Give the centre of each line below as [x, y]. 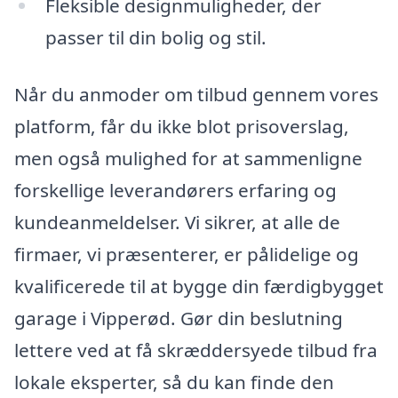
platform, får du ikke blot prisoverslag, [182, 126]
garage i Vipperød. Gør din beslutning [179, 318]
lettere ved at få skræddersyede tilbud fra [196, 350]
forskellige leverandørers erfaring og [175, 190]
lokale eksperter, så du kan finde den [174, 382]
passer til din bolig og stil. [155, 37]
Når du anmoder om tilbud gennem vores [196, 94]
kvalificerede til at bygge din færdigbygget [199, 286]
